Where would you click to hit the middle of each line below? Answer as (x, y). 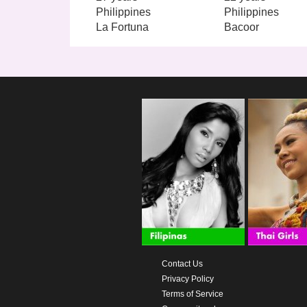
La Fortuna (123, 27)
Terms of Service (192, 294)
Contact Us (182, 263)
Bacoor (241, 27)
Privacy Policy (187, 279)
